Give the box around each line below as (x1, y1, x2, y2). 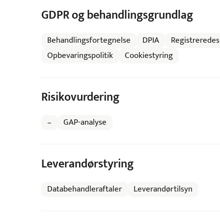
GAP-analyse (63, 115, 107, 129)
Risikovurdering (41, 87, 119, 107)
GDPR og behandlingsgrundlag (41, 5, 193, 25)
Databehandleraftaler (47, 182, 122, 196)
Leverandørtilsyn (133, 182, 192, 196)
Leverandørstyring (41, 154, 134, 174)
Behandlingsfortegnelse (47, 33, 131, 47)
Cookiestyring (124, 49, 173, 62)
